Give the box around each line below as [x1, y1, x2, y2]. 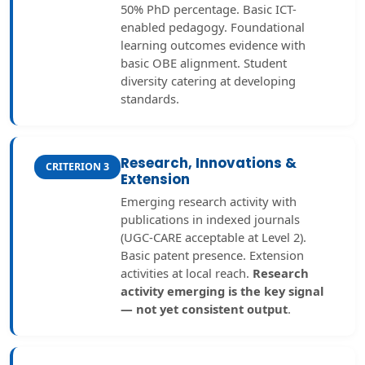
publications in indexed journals [121, 211, 300, 227]
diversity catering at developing [121, 73, 296, 89]
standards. [121, 90, 179, 107]
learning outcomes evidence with [121, 37, 306, 53]
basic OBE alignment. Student [121, 55, 287, 71]
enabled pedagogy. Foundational [121, 19, 305, 35]
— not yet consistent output [121, 301, 288, 317]
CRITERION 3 [46, 160, 109, 174]
